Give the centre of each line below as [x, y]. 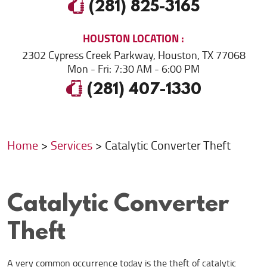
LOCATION [156, 38]
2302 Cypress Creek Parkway [87, 55]
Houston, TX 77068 [201, 55]
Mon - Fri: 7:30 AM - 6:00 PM [133, 69]
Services [72, 145]
